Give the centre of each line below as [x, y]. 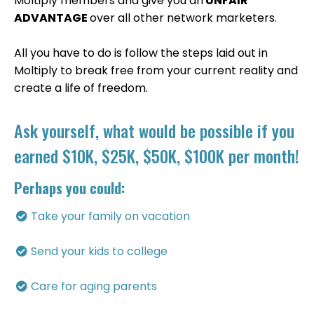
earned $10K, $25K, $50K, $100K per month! [157, 156]
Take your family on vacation [110, 217]
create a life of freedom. [81, 88]
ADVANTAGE [52, 18]
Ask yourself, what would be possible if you [154, 131]
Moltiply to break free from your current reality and [156, 71]
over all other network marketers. [183, 18]
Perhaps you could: [69, 188]
